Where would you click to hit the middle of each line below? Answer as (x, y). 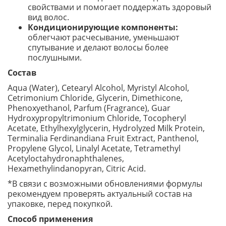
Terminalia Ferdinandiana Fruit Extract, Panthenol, (103, 138)
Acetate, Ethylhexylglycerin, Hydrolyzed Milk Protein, (106, 128)
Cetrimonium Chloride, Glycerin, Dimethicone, (95, 98)
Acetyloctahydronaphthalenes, (66, 158)
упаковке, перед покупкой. (60, 204)
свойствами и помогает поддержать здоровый (120, 7)
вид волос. (48, 17)
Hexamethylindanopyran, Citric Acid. (77, 168)
